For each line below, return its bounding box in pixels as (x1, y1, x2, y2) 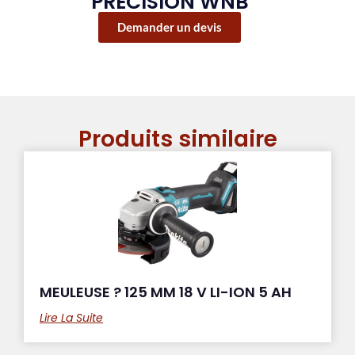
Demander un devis (117, 20, 223, 35)
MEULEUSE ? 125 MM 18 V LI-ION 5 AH (40, 282, 292, 303)
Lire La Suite (40, 310, 103, 326)
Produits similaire (78, 124, 277, 155)
